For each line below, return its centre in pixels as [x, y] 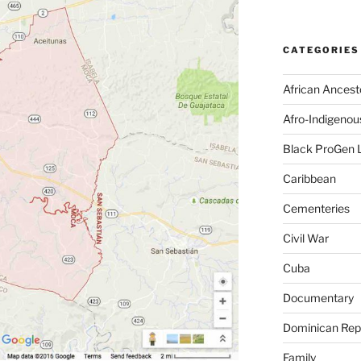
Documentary [318, 298]
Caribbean [309, 179]
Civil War [305, 239]
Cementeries [316, 209]
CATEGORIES [321, 50]
